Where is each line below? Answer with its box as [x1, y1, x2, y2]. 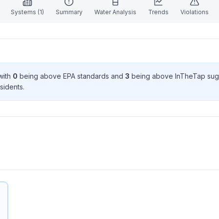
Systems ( [10, 8, 40, 16]
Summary [55, 8, 83, 16]
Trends [148, 8, 169, 16]
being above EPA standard [18, 72, 106, 80]
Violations [180, 8, 209, 16]
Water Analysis [94, 8, 136, 16]
